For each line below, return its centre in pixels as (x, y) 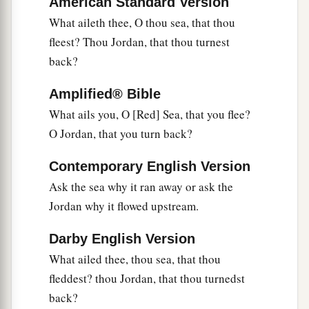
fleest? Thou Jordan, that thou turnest (139, 42)
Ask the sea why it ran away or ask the (141, 187)
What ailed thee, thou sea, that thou (135, 259)
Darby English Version (122, 239)
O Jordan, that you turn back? (121, 134)
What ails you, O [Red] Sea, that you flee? (150, 114)
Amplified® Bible (105, 94)
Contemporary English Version (150, 167)
